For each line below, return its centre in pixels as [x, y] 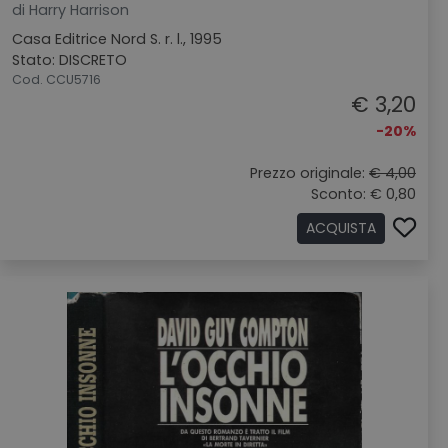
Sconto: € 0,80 [363, 194]
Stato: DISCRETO [69, 60]
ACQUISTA [341, 228]
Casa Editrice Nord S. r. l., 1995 [117, 39]
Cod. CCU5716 [56, 79]
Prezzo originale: [309, 173]
